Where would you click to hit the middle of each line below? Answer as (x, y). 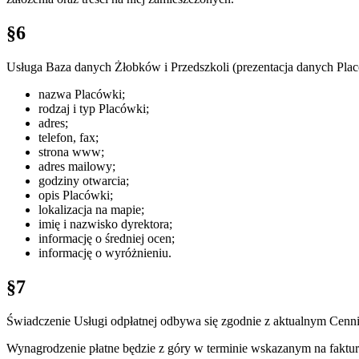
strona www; (71, 151)
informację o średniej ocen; (107, 238)
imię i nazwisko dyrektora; (105, 224)
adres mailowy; (77, 166)
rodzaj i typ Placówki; (94, 108)
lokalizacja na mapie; (91, 209)
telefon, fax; (69, 137)
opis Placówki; (76, 195)
